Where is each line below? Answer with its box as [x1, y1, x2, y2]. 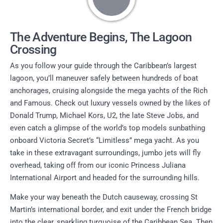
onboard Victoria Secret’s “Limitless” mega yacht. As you [10, 135, 199, 145]
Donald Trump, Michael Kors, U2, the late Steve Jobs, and [10, 111, 199, 120]
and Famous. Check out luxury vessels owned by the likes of [10, 98, 210, 108]
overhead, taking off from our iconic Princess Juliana [10, 160, 186, 170]
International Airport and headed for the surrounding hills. [10, 173, 200, 182]
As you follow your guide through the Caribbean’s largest [10, 61, 197, 70]
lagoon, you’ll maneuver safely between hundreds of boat [10, 73, 198, 83]
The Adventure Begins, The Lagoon [10, 29, 192, 44]
